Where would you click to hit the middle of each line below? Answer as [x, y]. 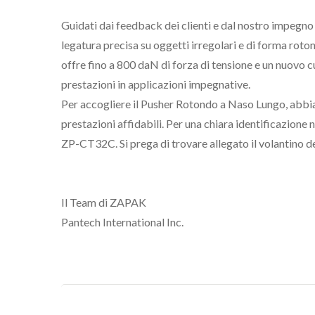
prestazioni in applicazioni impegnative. [156, 84]
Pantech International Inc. [122, 222]
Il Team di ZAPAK [104, 202]
